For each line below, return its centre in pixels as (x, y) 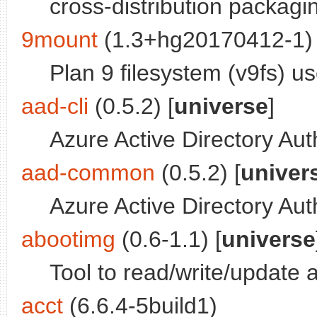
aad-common (88, 173)
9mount (59, 40)
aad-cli (55, 106)
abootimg (68, 240)
